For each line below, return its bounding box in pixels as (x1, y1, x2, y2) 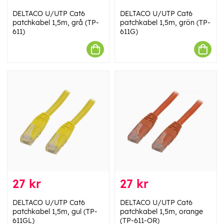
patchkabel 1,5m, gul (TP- (12, 207, 97, 216)
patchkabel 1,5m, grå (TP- (12, 18, 99, 27)
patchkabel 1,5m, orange (120, 207, 203, 216)
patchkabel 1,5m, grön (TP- (120, 18, 210, 27)
